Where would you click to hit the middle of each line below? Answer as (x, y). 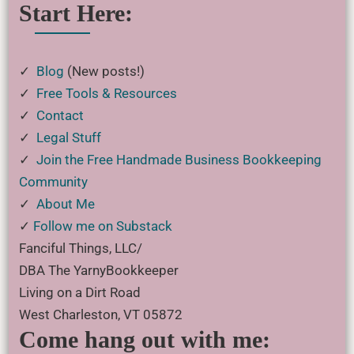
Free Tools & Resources (106, 93)
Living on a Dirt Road (79, 292)
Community (53, 182)
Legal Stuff (68, 137)
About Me (65, 204)
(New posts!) (104, 71)
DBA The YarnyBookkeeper (98, 270)
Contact (60, 115)
